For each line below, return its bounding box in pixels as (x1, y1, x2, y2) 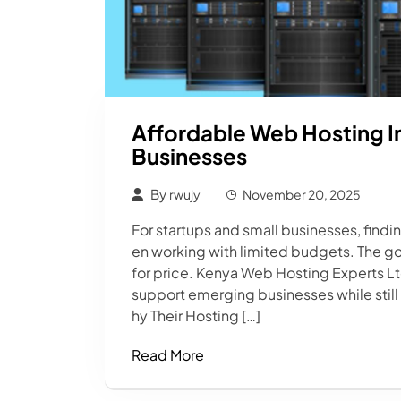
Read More (132, 346, 204, 365)
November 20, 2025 (243, 186, 361, 203)
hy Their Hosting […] (132, 306, 260, 326)
